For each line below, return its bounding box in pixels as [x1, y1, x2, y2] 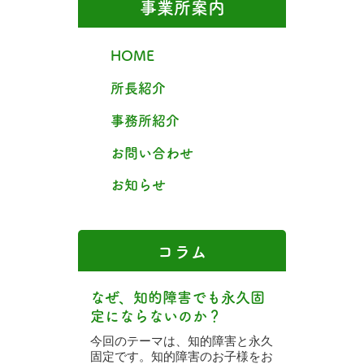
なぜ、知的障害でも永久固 [90, 286, 265, 307]
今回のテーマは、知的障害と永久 [90, 334, 273, 348]
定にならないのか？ [90, 305, 222, 326]
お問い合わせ [110, 141, 193, 162]
